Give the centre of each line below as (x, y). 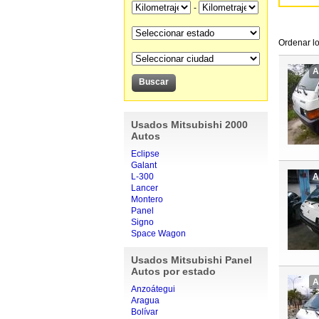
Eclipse (145, 154)
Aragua (145, 300)
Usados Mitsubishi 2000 (189, 125)
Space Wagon (158, 234)
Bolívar (144, 312)
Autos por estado (173, 271)
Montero (147, 199)
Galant (143, 165)
